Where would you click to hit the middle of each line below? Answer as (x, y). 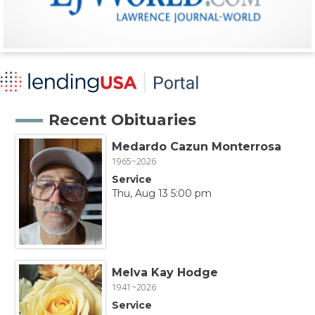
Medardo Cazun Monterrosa (196, 146)
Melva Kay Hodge (165, 272)
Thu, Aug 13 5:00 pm (161, 193)
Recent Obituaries (123, 119)
